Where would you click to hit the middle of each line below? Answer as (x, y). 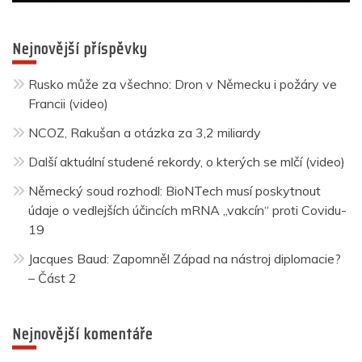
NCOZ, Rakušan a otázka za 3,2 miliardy (145, 133)
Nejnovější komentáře (82, 334)
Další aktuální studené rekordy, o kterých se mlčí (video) (187, 162)
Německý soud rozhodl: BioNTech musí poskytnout (175, 191)
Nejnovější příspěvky (80, 49)
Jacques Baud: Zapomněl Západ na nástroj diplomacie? (185, 259)
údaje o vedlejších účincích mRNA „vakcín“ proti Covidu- (187, 210)
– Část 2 (53, 278)
